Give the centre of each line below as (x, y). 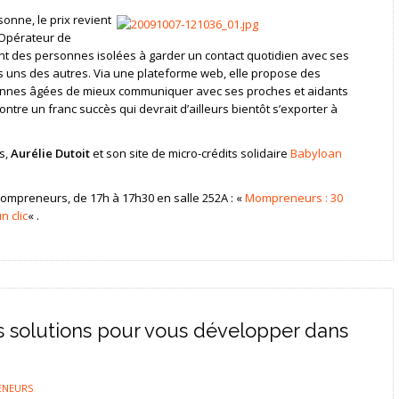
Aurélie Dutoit (50, 153)
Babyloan (316, 153)
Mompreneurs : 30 (293, 197)
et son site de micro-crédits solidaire (190, 153)
